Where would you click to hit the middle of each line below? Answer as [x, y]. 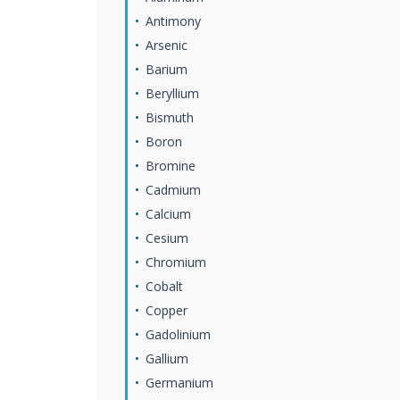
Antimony [173, 21]
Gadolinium [178, 334]
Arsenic [167, 45]
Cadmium [173, 190]
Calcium [168, 214]
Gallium [167, 358]
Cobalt [164, 286]
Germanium [179, 383]
